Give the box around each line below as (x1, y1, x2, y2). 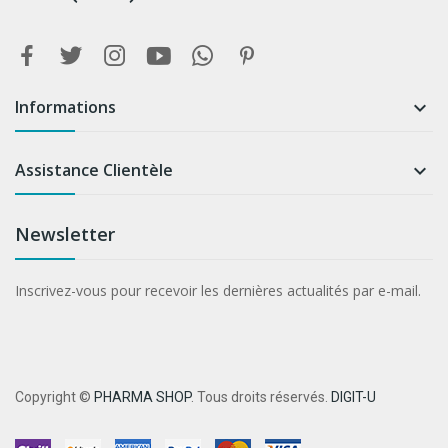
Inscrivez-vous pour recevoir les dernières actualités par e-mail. (15, 281, 421, 301)
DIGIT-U (331, 389, 376, 406)
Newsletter (15, 222, 115, 247)
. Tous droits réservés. (191, 389, 331, 406)
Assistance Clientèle (15, 159, 173, 182)
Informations (15, 96, 116, 119)
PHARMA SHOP (94, 389, 191, 406)
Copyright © (15, 389, 94, 406)
